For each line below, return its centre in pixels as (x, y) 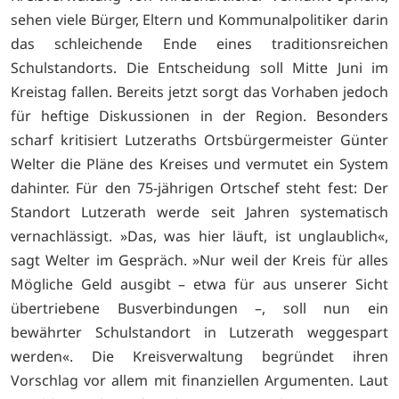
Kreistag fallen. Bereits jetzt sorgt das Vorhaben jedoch (199, 92)
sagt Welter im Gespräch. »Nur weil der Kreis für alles (199, 261)
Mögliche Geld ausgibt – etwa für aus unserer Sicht (199, 285)
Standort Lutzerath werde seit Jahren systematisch (199, 212)
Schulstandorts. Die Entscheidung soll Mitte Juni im (199, 68)
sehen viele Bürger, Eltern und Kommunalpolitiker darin (199, 20)
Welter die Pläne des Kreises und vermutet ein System (199, 164)
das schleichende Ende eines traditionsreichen (199, 44)
